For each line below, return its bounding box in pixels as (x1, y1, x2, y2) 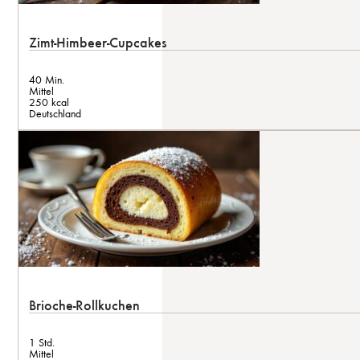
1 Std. (29, 334, 55, 350)
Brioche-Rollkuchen (29, 295, 140, 315)
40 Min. (29, 72, 64, 87)
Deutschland (29, 105, 81, 121)
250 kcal (29, 94, 69, 109)
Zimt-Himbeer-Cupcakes (29, 32, 166, 52)
